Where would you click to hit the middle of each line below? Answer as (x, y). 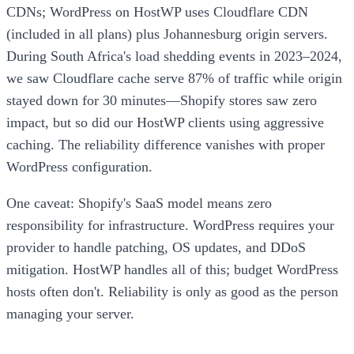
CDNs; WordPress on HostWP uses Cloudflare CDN (157, 12)
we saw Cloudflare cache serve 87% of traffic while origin (174, 78)
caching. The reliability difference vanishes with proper (166, 145)
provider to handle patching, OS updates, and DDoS (156, 247)
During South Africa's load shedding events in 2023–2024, (174, 56)
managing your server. (70, 313)
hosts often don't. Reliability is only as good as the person (172, 291)
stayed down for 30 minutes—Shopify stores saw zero (162, 100)
